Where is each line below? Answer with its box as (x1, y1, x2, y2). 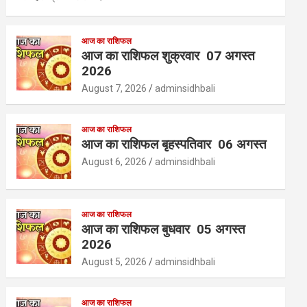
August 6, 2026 (82, 156, 147, 168)
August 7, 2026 (82, 83, 147, 95)
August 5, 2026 (82, 256, 147, 268)
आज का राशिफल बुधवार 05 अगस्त (82, 221, 249, 238)
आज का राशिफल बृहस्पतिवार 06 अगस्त (82, 136, 271, 153)
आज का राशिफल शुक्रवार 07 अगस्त (82, 48, 259, 64)
